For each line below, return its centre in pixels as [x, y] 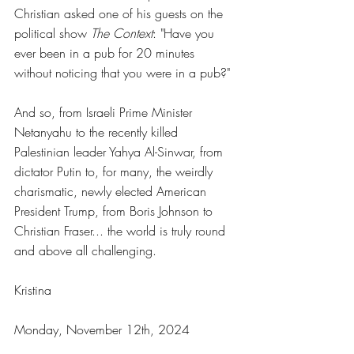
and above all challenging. [85, 250]
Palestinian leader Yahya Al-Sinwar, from [121, 152]
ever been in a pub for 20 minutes [106, 53]
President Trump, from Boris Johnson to [115, 211]
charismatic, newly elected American [112, 191]
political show [53, 33]
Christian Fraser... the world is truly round [122, 231]
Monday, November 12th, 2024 [102, 330]
